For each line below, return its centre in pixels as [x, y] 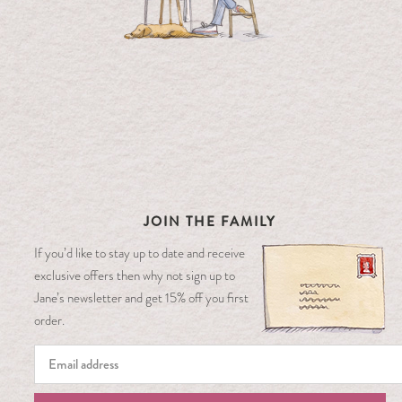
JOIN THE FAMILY [210, 221]
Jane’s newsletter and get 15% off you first [141, 297]
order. [49, 320]
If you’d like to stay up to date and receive [139, 253]
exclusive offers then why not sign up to [134, 275]
